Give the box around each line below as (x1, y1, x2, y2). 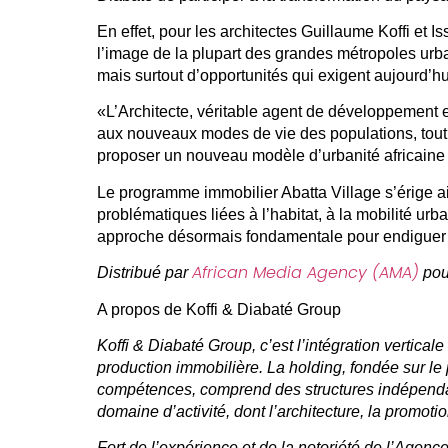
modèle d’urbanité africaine (251, 147, 445, 165)
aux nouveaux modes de (96, 125, 271, 143)
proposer (96, 147, 164, 165)
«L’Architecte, (96, 103, 197, 121)
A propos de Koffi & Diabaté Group (96, 300, 341, 318)
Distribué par (96, 264, 192, 282)
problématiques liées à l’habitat (96, 205, 318, 223)
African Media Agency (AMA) (191, 261, 419, 285)
